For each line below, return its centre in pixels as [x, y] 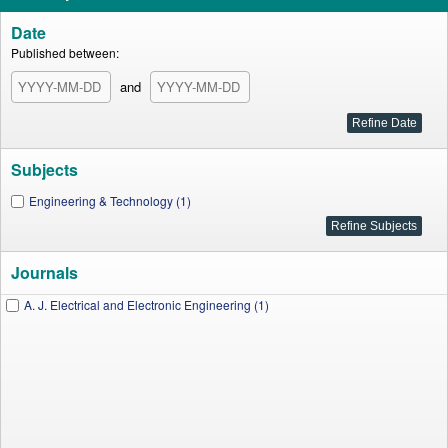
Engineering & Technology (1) [110, 200]
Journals [44, 272]
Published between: [65, 52]
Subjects [44, 169]
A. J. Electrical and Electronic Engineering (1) [146, 304]
